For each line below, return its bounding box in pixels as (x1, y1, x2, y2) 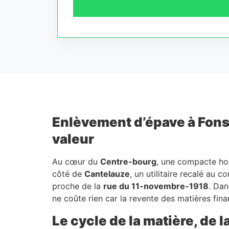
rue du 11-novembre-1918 (103, 181, 209, 192)
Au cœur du (52, 156, 100, 167)
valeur (52, 131, 94, 147)
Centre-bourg (100, 156, 156, 167)
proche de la (52, 181, 103, 192)
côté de (52, 169, 84, 179)
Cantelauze (84, 169, 130, 179)
